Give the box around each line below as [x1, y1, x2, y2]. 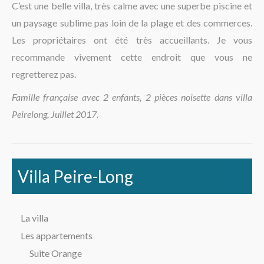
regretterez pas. [12, 68, 76, 80]
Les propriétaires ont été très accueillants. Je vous [12, 34, 252, 45]
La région [27, 5, 64, 17]
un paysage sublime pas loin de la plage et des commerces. [12, 16, 252, 28]
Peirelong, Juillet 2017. [12, 108, 98, 120]
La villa [21, 212, 48, 223]
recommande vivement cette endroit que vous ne [12, 51, 252, 62]
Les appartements [21, 229, 93, 241]
